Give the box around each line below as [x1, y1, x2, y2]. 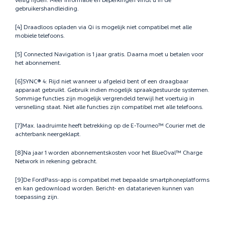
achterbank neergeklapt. [15, 132, 81, 138]
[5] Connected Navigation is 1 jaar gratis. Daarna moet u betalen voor [15, 52, 203, 58]
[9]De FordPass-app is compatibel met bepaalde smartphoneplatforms [15, 177, 209, 183]
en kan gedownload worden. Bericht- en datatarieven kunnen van [15, 186, 194, 192]
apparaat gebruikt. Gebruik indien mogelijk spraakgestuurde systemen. [15, 87, 209, 93]
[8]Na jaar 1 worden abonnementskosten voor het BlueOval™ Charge [15, 150, 202, 156]
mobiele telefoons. [15, 33, 65, 39]
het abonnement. [15, 60, 61, 66]
